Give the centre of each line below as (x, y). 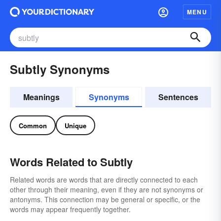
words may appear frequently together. (70, 209)
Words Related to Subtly (71, 162)
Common (33, 125)
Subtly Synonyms (60, 69)
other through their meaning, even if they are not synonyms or (107, 189)
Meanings (41, 97)
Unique (75, 125)
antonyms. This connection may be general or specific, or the (105, 199)
